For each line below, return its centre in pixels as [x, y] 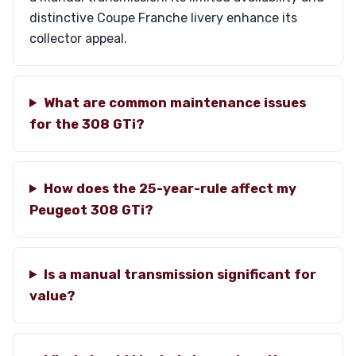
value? [52, 296]
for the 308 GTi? [87, 124]
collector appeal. [78, 39]
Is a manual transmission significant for [180, 274]
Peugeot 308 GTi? [91, 210]
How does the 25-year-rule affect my [170, 188]
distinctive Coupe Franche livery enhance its [163, 18]
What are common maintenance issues [174, 103]
